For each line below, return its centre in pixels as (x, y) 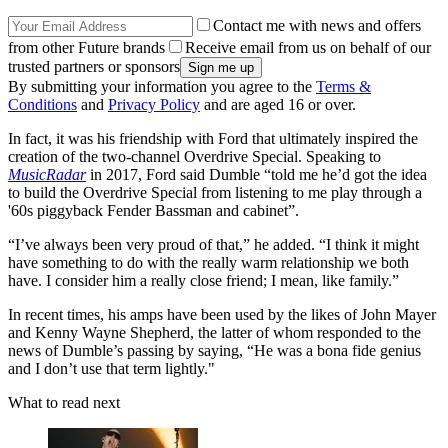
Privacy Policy (154, 104)
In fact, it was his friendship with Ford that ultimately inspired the (213, 138)
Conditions (42, 104)
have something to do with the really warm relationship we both (208, 262)
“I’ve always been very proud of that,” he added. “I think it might (213, 244)
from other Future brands (86, 47)
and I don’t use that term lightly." (111, 368)
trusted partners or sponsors (94, 66)
